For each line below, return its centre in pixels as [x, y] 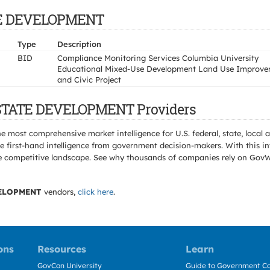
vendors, [60, 192]
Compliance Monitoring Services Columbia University [158, 58]
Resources [62, 249]
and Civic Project [89, 80]
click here [96, 192]
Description [79, 44]
